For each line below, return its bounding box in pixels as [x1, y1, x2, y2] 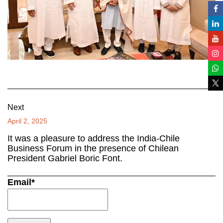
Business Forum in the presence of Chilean [7, 143, 179, 153]
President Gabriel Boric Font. [7, 153, 122, 163]
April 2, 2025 [7, 116, 47, 125]
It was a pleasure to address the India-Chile [7, 133, 180, 143]
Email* [7, 177, 35, 187]
